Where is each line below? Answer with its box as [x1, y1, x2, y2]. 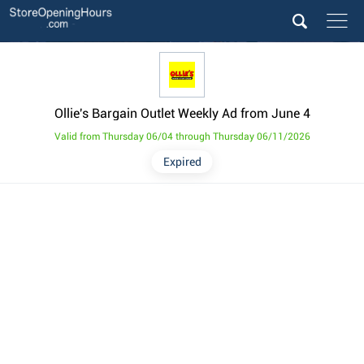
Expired [162, 155, 201, 169]
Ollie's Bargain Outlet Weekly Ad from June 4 [54, 106, 310, 122]
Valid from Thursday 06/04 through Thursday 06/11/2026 [54, 131, 310, 143]
